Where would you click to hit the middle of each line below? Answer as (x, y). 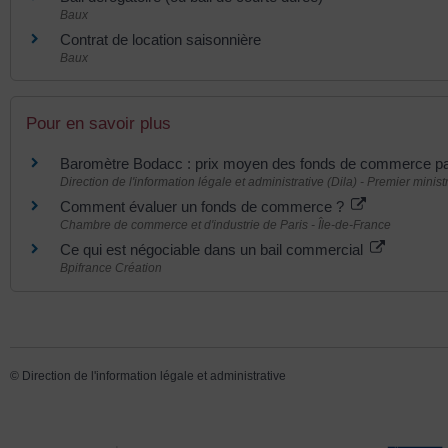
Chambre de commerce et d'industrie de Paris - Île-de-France (225, 225)
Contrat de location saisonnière (160, 40)
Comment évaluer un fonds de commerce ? (204, 207)
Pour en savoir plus (98, 124)
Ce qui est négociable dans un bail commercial (213, 250)
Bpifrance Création (111, 268)
